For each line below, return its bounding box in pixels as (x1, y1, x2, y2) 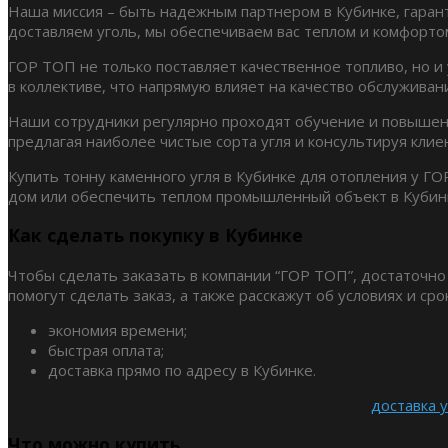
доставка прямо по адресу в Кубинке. (48, 359, 316, 380)
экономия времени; (48, 319, 187, 340)
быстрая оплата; (48, 339, 164, 360)
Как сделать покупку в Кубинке (8, 223, 303, 248)
